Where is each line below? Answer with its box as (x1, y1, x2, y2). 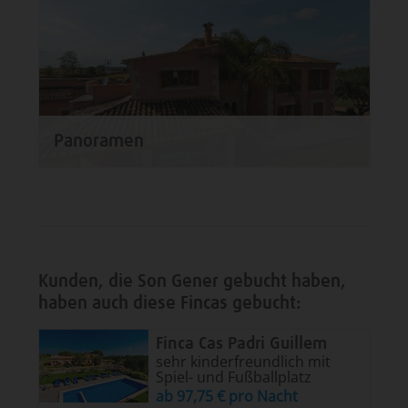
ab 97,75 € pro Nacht (155, 386, 298, 406)
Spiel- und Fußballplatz (155, 367, 311, 387)
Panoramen (53, 132, 144, 150)
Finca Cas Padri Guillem (155, 335, 327, 352)
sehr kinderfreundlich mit (155, 352, 331, 372)
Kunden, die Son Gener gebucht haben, (37, 272, 346, 291)
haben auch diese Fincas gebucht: (37, 294, 301, 312)
